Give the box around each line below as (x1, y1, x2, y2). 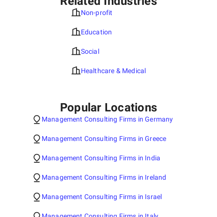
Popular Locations (60, 101, 157, 114)
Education (80, 28, 112, 36)
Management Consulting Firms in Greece (41, 135, 167, 142)
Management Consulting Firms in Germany (41, 115, 173, 123)
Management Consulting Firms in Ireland (41, 173, 167, 181)
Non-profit (80, 9, 113, 16)
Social (80, 47, 99, 55)
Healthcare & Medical (80, 67, 146, 75)
